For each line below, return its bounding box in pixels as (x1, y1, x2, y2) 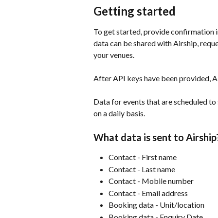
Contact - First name (109, 152, 177, 162)
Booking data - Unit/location (109, 200, 204, 210)
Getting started (93, 4, 176, 18)
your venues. (93, 50, 134, 59)
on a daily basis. (93, 109, 145, 118)
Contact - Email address (109, 188, 188, 198)
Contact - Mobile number (109, 176, 194, 186)
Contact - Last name (109, 164, 175, 174)
